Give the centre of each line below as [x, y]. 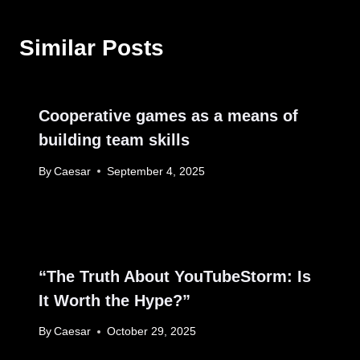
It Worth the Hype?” [115, 300]
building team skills [114, 139]
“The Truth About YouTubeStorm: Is [175, 276]
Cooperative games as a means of [168, 115]
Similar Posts [92, 47]
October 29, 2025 [152, 332]
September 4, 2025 [156, 171]
